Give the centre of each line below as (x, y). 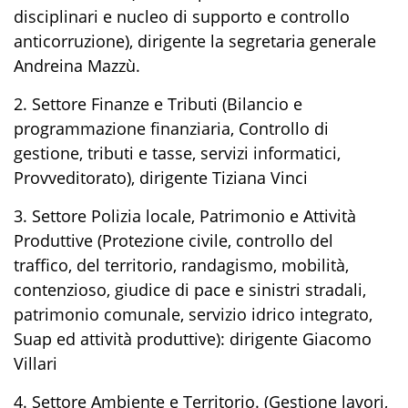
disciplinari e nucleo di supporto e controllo (182, 16)
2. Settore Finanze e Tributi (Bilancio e (158, 103)
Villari (36, 363)
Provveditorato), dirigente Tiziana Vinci (161, 177)
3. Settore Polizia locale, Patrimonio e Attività (185, 215)
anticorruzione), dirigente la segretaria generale (195, 41)
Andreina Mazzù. (77, 65)
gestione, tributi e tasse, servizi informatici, (177, 153)
